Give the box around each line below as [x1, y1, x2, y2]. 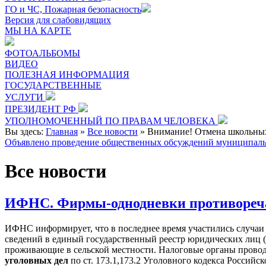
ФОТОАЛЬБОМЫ [5, 48, 80, 58]
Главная [46, 126, 78, 137]
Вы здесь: [5, 126, 46, 137]
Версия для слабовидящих [5, 15, 111, 25]
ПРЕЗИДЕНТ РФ [5, 104, 78, 114]
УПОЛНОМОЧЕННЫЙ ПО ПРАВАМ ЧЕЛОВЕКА [5, 116, 218, 126]
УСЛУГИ [5, 92, 46, 102]
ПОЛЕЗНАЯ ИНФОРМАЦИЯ [5, 69, 129, 80]
